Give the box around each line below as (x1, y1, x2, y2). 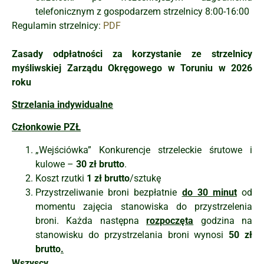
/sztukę (130, 172, 161, 184)
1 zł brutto (87, 172, 130, 184)
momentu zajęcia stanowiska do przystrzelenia (35, 200, 252, 212)
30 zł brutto (76, 158, 124, 170)
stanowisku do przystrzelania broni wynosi (35, 229, 229, 240)
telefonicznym (35, 5, 94, 17)
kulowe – (35, 158, 76, 170)
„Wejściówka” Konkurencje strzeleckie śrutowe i (35, 144, 252, 156)
